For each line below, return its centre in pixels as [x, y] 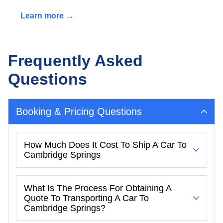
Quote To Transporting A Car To [86, 198]
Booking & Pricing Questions [79, 111]
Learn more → [47, 15]
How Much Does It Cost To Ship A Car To [105, 145]
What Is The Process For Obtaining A [98, 188]
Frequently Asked [75, 60]
